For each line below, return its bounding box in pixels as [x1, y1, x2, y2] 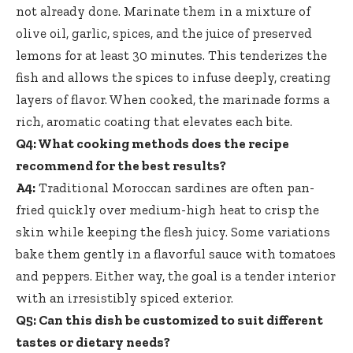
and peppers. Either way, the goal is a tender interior [16, 267, 336, 284]
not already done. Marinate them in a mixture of [16, 2, 310, 19]
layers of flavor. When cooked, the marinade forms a [16, 91, 329, 107]
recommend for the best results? [16, 157, 226, 173]
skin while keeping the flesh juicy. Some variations [16, 223, 330, 240]
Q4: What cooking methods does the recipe [16, 135, 289, 151]
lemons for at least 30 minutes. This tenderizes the [16, 46, 327, 63]
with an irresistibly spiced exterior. [16, 289, 233, 306]
